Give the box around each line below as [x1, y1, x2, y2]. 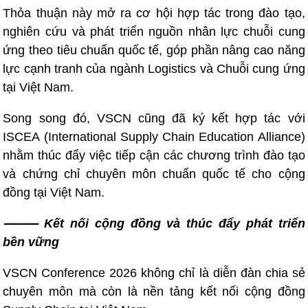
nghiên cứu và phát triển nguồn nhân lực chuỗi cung [3, 24, 305, 38]
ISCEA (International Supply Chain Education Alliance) [3, 129, 305, 144]
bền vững [3, 234, 60, 249]
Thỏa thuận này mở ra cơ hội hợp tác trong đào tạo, [3, 5, 305, 20]
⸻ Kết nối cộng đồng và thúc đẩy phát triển [3, 216, 305, 230]
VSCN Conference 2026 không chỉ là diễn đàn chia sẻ [3, 265, 305, 280]
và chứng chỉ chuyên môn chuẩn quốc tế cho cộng [3, 166, 305, 181]
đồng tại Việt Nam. [3, 185, 105, 199]
